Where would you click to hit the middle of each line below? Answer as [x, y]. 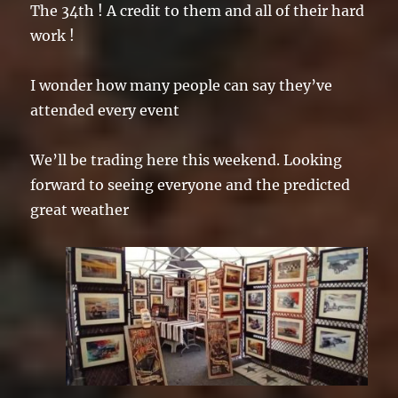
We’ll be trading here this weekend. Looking [187, 159]
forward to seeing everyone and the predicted [191, 184]
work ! [53, 35]
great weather [80, 209]
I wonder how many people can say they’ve [182, 85]
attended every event [105, 110]
